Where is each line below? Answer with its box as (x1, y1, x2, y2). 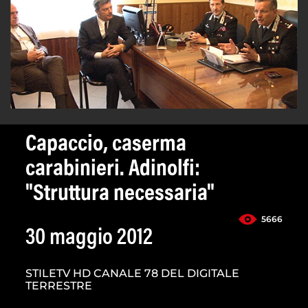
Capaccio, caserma (25, 133, 186, 157)
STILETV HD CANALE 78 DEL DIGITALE (25, 267, 239, 280)
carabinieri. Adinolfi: (25, 158, 200, 182)
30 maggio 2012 (25, 227, 153, 251)
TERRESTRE (25, 279, 92, 293)
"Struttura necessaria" (25, 183, 214, 207)
